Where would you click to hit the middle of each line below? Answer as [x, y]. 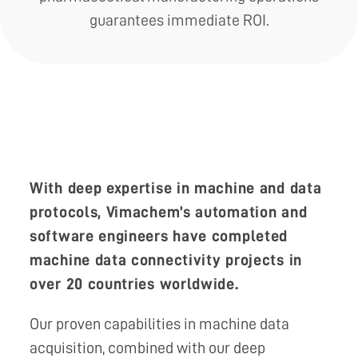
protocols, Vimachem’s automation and [169, 212]
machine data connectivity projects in [166, 260]
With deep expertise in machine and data [176, 188]
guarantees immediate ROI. [179, 20]
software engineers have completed [159, 236]
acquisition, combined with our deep [147, 348]
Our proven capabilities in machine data [159, 324]
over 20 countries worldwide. [134, 284]
